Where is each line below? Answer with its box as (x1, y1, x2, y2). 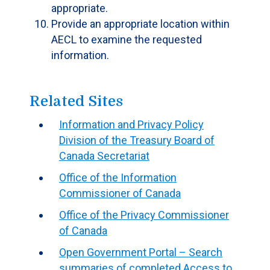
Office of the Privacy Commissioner (59, 209, 229, 221)
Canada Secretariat (59, 149, 149, 162)
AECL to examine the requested (51, 33, 202, 46)
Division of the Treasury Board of (59, 134, 215, 146)
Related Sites (30, 93, 123, 110)
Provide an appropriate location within (51, 17, 230, 30)
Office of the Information (59, 171, 177, 184)
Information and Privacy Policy (59, 118, 204, 131)
